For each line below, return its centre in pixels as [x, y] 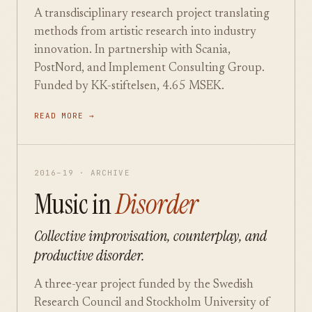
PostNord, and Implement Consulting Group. [149, 69]
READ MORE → [64, 116]
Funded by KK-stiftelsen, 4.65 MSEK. [129, 87]
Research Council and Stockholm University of [152, 303]
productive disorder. [89, 255]
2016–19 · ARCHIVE [82, 173]
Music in [75, 204]
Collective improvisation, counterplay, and [150, 236]
